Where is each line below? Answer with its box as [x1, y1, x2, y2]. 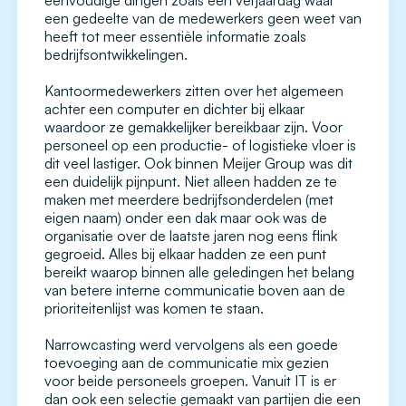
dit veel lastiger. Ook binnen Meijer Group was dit [44, 154, 353, 173]
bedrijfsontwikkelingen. [44, 45, 188, 64]
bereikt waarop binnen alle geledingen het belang [44, 263, 354, 282]
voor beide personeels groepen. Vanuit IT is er [44, 372, 336, 391]
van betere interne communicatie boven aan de [44, 281, 345, 300]
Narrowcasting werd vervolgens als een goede [44, 335, 338, 354]
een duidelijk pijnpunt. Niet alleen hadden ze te [44, 172, 337, 191]
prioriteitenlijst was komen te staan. [44, 299, 264, 318]
